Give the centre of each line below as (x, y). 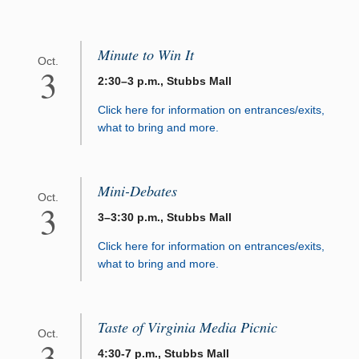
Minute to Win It (146, 55)
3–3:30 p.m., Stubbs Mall (165, 218)
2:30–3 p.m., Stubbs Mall (165, 81)
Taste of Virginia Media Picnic (188, 327)
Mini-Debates (137, 191)
